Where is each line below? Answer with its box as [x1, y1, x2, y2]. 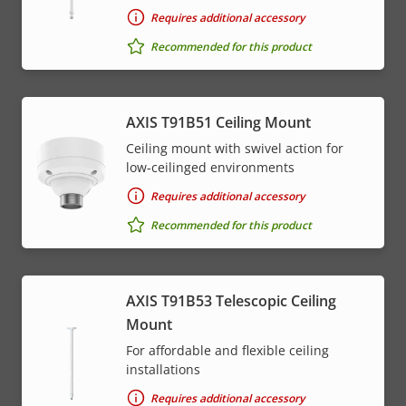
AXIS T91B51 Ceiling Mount [126, 112, 311, 133]
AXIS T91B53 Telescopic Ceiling [126, 291, 336, 312]
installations [126, 361, 200, 379]
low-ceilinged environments [126, 159, 295, 177]
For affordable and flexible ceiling [126, 342, 329, 360]
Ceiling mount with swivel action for [126, 140, 343, 158]
